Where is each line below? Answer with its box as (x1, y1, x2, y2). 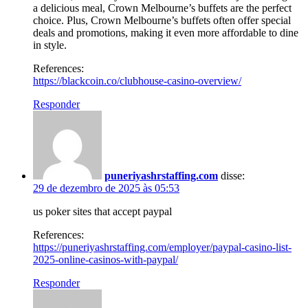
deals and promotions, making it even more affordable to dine (33, 26, 298, 38)
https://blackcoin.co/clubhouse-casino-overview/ (33, 74, 241, 87)
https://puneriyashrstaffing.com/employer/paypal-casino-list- (33, 241, 291, 253)
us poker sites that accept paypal (33, 205, 172, 217)
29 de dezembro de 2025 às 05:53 (33, 181, 179, 194)
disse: (221, 169, 245, 181)
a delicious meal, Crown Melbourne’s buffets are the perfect (33, 1, 291, 14)
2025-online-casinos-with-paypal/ (33, 253, 178, 265)
